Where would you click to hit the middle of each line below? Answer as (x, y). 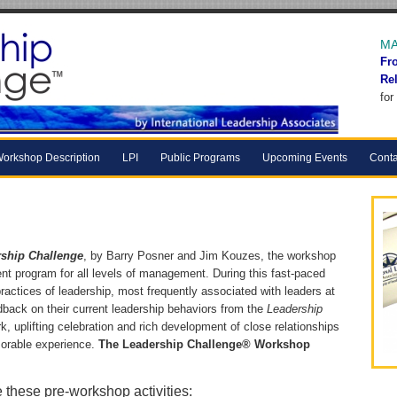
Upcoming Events (305, 158)
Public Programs (200, 158)
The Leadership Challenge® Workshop (204, 344)
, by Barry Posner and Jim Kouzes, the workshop (210, 256)
